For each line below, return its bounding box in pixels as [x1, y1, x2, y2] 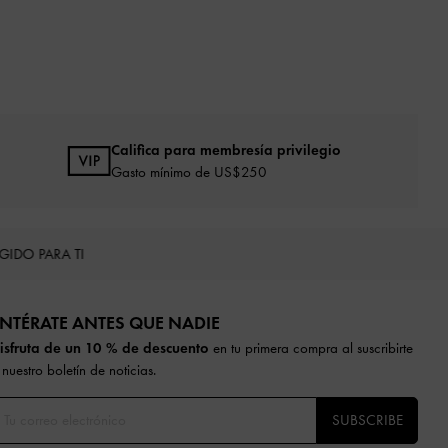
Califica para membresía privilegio [111, 140, 341, 159]
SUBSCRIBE [331, 410, 403, 429]
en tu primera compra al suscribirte [209, 338, 413, 357]
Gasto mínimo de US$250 [111, 162, 267, 181]
